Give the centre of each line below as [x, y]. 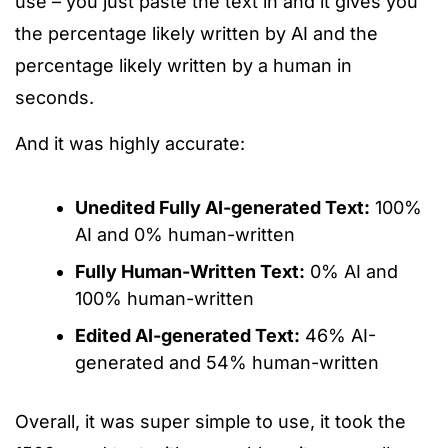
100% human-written [164, 299]
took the [368, 422]
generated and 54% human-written [227, 363]
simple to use [250, 422]
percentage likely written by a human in [183, 66]
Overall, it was [77, 422]
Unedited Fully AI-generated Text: [222, 208]
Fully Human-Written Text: [190, 272]
